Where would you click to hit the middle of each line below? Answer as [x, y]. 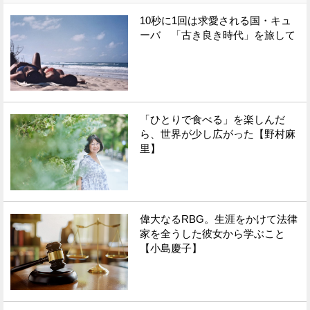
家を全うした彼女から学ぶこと [213, 234]
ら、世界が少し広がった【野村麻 [218, 134]
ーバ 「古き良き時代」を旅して [218, 35]
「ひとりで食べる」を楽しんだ [213, 120]
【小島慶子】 [171, 248]
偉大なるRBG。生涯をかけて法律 [219, 219]
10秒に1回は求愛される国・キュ [216, 20]
